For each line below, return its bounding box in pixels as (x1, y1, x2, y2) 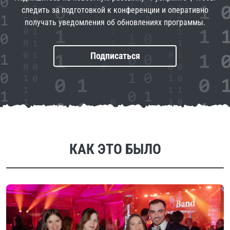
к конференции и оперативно (107, 5, 208, 15)
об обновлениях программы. (107, 17, 205, 28)
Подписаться (90, 50, 140, 62)
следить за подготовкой (22, 5, 107, 15)
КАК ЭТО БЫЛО (69, 141, 161, 158)
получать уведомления (25, 17, 107, 28)
